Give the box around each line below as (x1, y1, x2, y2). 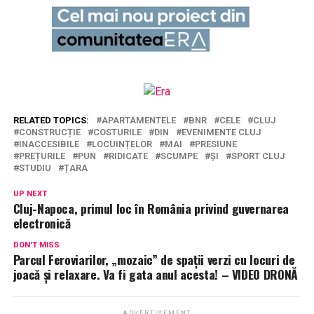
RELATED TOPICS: (13, 114, 89, 125)
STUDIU (18, 162, 51, 173)
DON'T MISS (13, 240, 60, 250)
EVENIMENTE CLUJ (181, 126, 261, 137)
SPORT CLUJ (231, 150, 285, 161)
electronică (13, 213, 71, 232)
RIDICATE (108, 150, 148, 161)
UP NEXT (13, 189, 47, 198)
